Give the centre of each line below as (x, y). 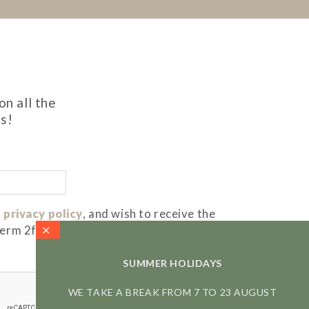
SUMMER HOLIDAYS (172, 263)
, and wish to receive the (149, 214)
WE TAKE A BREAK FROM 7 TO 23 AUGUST (172, 292)
